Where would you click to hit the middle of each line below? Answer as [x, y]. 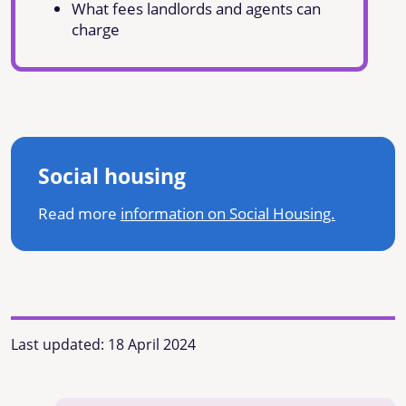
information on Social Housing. [228, 213]
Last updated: [59, 344]
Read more [79, 213]
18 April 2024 [152, 344]
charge [96, 29]
